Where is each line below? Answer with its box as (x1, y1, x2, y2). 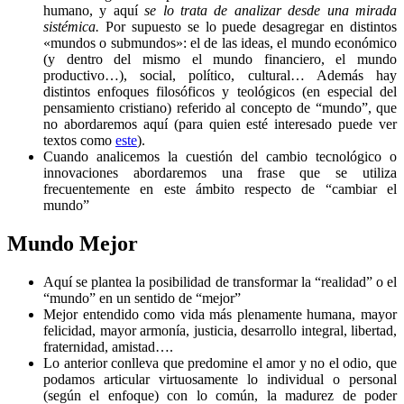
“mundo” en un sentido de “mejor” (43, 290, 241, 307)
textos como (43, 133, 115, 149)
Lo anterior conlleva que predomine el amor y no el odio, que (43, 355, 397, 372)
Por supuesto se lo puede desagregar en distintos (99, 19, 397, 35)
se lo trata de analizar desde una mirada (144, 3, 398, 19)
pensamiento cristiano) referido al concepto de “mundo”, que (43, 100, 397, 116)
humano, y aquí (43, 3, 145, 19)
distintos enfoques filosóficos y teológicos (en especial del (43, 84, 397, 100)
